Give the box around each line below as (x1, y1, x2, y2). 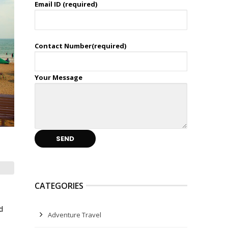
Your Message (35, 73, 82, 82)
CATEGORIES (35, 180, 83, 191)
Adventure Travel (48, 210, 101, 219)
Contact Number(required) (35, 41, 126, 50)
